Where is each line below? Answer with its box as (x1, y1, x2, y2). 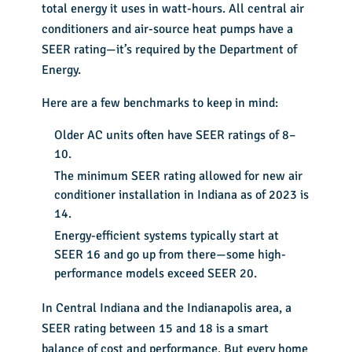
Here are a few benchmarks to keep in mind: (42, 95, 279, 112)
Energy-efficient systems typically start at (54, 228, 280, 244)
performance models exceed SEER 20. (54, 266, 258, 282)
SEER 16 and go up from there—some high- (54, 247, 287, 263)
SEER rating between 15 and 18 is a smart (42, 321, 269, 337)
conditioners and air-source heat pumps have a (42, 21, 294, 38)
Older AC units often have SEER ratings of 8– (54, 127, 296, 144)
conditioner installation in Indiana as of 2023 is (54, 187, 310, 203)
